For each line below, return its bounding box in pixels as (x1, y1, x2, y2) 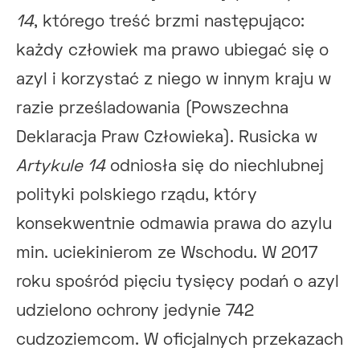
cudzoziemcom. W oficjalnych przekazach (16, 332, 343, 348)
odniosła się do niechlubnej (105, 158, 324, 174)
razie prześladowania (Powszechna (16, 100, 288, 117)
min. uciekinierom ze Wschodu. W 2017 (16, 245, 317, 261)
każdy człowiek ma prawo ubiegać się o (16, 43, 329, 59)
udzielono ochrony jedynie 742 (16, 303, 254, 319)
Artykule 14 (16, 158, 105, 174)
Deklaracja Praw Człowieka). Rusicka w (16, 129, 317, 145)
